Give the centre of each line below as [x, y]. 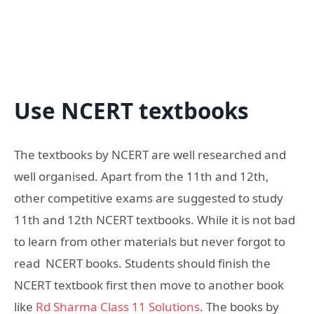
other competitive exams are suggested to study [149, 198]
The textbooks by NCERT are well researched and [150, 154]
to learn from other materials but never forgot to [150, 241]
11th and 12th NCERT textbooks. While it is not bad [155, 219]
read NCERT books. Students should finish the [142, 263]
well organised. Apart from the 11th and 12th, [142, 176]
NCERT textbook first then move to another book [149, 285]
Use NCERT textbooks [131, 111]
